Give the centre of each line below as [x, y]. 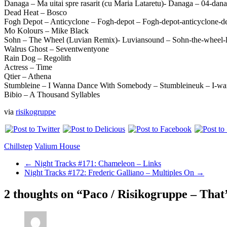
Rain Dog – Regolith [37, 58]
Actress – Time [28, 67]
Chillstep [18, 146]
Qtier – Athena [28, 77]
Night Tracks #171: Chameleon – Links [97, 164]
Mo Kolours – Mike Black [46, 31]
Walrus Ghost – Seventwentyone [56, 49]
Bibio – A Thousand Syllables [52, 95]
